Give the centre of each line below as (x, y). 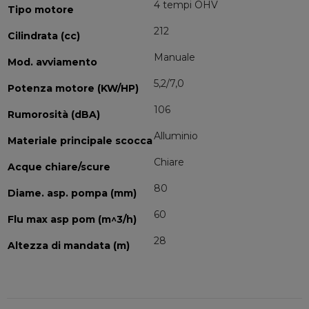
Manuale (175, 57)
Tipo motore (41, 10)
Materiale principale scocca (80, 141)
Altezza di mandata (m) (69, 246)
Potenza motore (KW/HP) (73, 88)
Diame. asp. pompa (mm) (72, 193)
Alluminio (176, 136)
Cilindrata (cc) (44, 36)
